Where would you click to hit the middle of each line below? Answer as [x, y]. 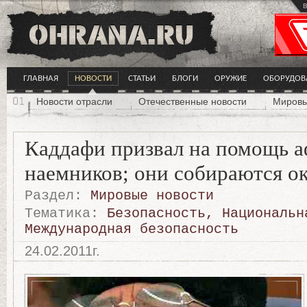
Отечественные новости [193, 101]
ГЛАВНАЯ [41, 78]
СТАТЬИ [142, 78]
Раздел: [53, 196]
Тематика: [62, 213]
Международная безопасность [132, 229]
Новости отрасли [74, 101]
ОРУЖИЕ [231, 78]
